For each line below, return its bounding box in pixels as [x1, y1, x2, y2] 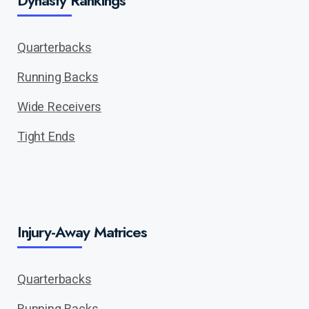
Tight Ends [17, 129, 75, 143]
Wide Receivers [17, 99, 102, 114]
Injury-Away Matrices [17, 221, 147, 243]
